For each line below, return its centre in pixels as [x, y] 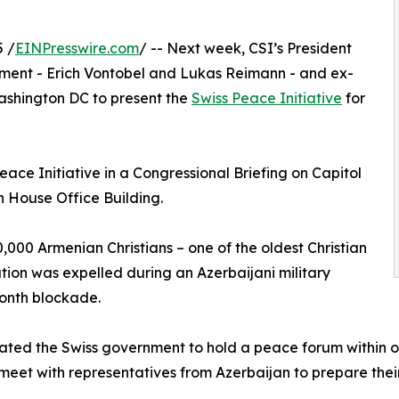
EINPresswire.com [77, 49]
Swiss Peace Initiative [267, 98]
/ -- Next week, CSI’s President [245, 49]
